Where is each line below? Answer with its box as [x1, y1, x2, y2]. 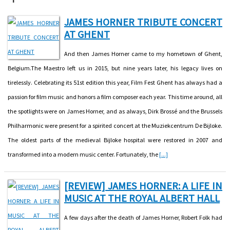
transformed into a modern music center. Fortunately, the [8, 150, 159, 158]
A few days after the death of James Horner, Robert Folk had [64, 213, 222, 221]
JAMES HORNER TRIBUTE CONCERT [64, 15, 222, 28]
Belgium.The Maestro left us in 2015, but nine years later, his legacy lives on [8, 64, 222, 72]
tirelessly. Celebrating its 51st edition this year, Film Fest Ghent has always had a [8, 78, 222, 86]
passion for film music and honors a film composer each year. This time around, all [8, 92, 222, 101]
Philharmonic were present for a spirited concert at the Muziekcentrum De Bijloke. [8, 121, 222, 129]
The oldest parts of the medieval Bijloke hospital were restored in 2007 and [8, 136, 222, 144]
